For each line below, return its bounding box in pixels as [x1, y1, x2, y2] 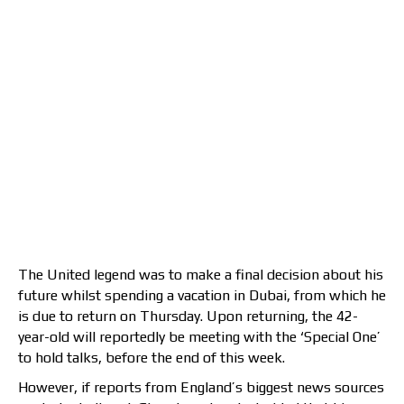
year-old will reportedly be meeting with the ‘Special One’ [18, 328, 381, 346]
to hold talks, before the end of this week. [18, 349, 285, 367]
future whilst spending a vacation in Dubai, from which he [18, 287, 386, 305]
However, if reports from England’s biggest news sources [18, 379, 384, 397]
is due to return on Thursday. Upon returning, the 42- [18, 308, 358, 326]
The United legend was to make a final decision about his [18, 266, 383, 284]
